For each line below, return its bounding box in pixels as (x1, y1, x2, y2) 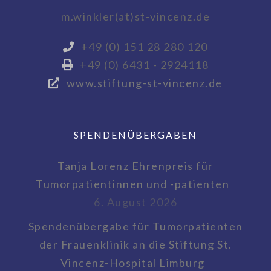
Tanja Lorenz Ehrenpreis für (57, 159, 214, 173)
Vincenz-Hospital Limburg (60, 256, 205, 270)
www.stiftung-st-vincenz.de (66, 76, 223, 90)
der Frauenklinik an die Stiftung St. (39, 238, 232, 252)
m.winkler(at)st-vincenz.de (61, 10, 210, 24)
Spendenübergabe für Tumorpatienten (28, 220, 243, 233)
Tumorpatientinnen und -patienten (36, 177, 229, 191)
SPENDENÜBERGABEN (74, 129, 197, 141)
